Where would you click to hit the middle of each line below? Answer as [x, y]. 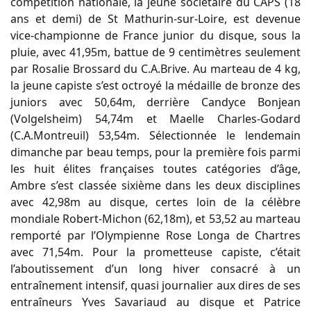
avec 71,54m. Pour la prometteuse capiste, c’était [155, 252]
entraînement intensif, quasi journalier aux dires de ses [155, 286]
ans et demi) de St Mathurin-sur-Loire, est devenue [155, 19]
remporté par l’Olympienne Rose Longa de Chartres [155, 236]
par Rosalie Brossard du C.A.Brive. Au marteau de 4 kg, [155, 69]
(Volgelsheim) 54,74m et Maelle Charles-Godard [155, 119]
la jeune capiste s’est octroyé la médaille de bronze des [155, 86]
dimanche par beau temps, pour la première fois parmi [155, 152]
